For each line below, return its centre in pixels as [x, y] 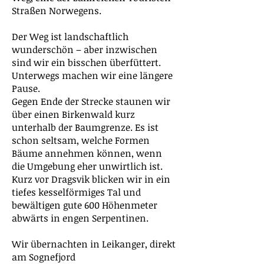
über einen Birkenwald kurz [73, 114]
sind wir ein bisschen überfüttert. [86, 62]
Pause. [26, 88]
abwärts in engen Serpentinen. [80, 218]
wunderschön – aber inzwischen [85, 49]
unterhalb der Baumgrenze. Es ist [85, 127]
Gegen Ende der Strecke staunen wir [91, 101]
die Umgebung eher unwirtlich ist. [87, 166]
